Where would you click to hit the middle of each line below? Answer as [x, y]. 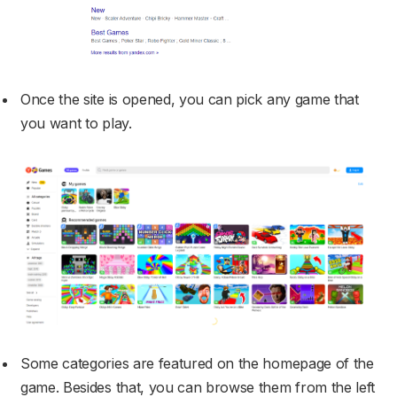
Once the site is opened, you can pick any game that [190, 100]
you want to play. [76, 124]
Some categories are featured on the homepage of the [197, 363]
